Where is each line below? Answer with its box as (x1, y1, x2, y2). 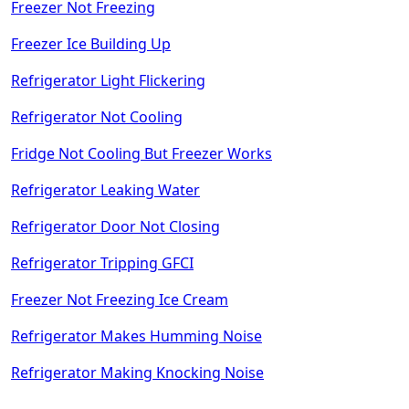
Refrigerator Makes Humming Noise (11, 326, 262, 347)
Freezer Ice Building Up (11, 34, 171, 55)
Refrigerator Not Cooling (11, 107, 183, 128)
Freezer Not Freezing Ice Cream (11, 289, 228, 310)
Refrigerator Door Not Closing (11, 216, 220, 237)
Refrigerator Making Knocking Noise (11, 362, 264, 383)
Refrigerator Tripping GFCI (11, 253, 194, 274)
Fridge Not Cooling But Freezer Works (11, 143, 272, 164)
